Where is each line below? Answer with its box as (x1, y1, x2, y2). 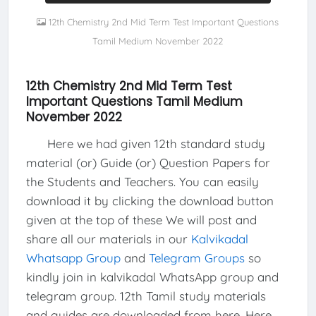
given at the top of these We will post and (25, 212, 257, 227)
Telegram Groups (148, 250, 245, 265)
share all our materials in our (25, 231, 191, 246)
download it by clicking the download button (25, 193, 274, 208)
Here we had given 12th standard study (25, 135, 265, 151)
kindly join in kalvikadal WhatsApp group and (25, 269, 279, 284)
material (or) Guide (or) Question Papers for (25, 154, 270, 170)
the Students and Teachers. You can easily (25, 174, 259, 189)
